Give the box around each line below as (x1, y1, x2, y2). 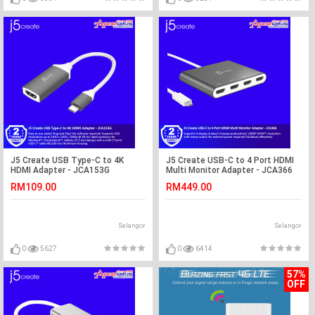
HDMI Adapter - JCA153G (11, 165, 110, 176)
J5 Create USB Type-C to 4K (11, 155, 124, 166)
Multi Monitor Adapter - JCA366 (166, 165, 293, 176)
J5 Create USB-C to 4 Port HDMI (166, 155, 295, 166)
